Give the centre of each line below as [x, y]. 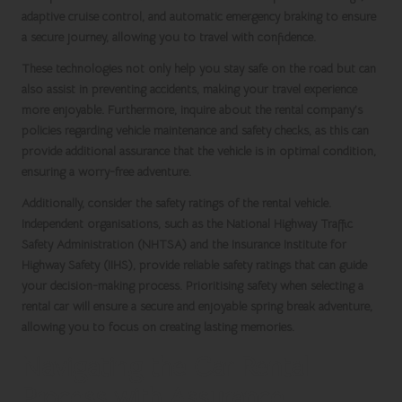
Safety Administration [78, 245]
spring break [283, 307]
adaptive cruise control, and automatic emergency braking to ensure [199, 17]
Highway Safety [61, 266]
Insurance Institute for [289, 245]
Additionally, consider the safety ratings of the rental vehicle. [176, 204]
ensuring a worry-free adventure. [106, 172]
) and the [207, 245]
